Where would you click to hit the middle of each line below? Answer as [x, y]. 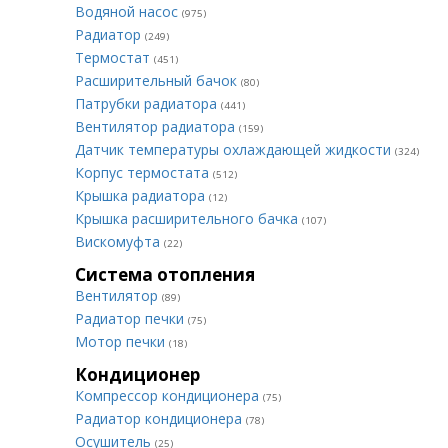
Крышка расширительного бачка [188, 218]
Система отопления [165, 274]
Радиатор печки [131, 318]
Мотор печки [122, 341]
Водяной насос [128, 11]
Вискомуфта [119, 241]
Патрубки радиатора [148, 103]
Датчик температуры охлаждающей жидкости [235, 149]
